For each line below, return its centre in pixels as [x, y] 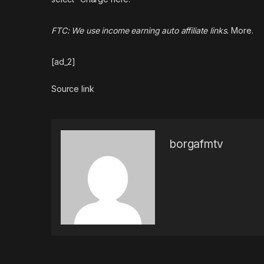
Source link [73, 89]
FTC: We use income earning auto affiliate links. [140, 31]
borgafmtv [197, 144]
